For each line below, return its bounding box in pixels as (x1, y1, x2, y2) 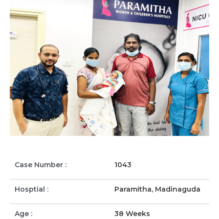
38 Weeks (114, 209, 150, 218)
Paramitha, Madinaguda (114, 184, 200, 194)
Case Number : (15, 160, 66, 170)
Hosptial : (15, 184, 48, 194)
